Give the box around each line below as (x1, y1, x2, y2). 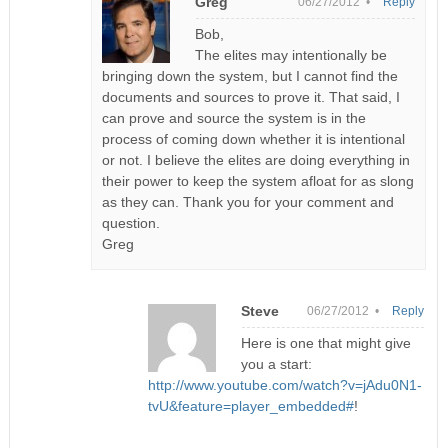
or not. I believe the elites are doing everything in (102, 151, 411, 168)
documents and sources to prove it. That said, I (102, 88, 401, 105)
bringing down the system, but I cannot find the (102, 67, 399, 84)
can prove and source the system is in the (102, 109, 367, 126)
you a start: (240, 355, 312, 372)
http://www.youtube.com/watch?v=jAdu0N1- (147, 376, 422, 393)
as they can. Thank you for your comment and (102, 193, 395, 210)
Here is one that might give (240, 334, 411, 351)
